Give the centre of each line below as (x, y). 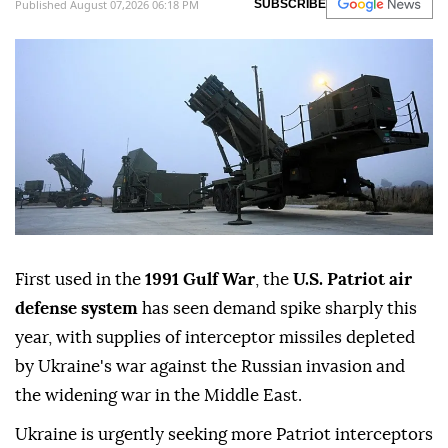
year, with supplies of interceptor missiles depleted (215, 338)
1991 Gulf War (200, 280)
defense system (76, 309)
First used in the (80, 280)
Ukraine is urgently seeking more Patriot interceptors (224, 435)
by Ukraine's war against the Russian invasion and (210, 367)
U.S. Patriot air (352, 280)
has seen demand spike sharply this (277, 309)
